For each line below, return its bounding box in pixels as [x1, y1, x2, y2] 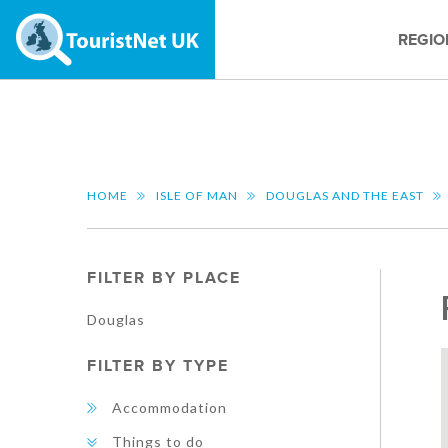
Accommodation [112, 399, 227, 416]
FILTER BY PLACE [87, 268, 241, 288]
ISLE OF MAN [156, 188, 238, 203]
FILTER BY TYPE [87, 356, 229, 376]
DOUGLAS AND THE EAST [266, 188, 424, 203]
